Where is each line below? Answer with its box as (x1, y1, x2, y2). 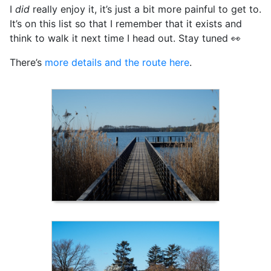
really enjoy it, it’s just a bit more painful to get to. (30, 3, 261, 16)
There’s (10, 56, 45, 69)
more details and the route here (45, 56, 189, 69)
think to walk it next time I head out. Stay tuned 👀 (10, 32, 241, 45)
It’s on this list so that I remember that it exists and (10, 18, 242, 30)
